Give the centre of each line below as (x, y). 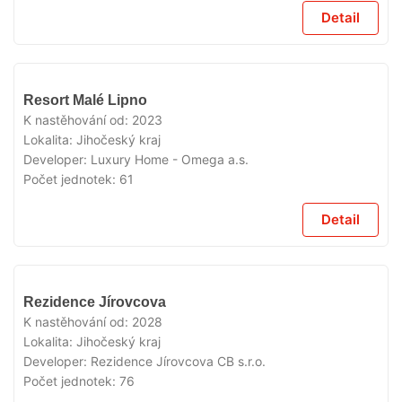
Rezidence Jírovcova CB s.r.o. (178, 361)
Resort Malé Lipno (85, 100)
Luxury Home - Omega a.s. (170, 159)
